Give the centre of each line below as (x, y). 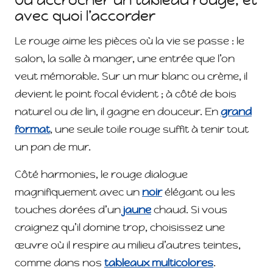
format (32, 129)
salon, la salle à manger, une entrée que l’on (125, 58)
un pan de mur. (53, 147)
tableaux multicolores (159, 262)
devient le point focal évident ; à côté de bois (126, 94)
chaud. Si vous (189, 209)
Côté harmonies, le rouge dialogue (101, 174)
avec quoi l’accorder (85, 16)
